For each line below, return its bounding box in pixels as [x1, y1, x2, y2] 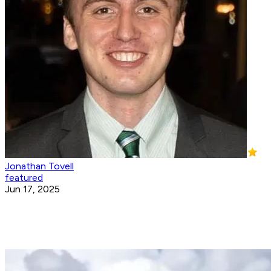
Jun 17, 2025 [5, 183, 60, 195]
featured [5, 172, 43, 184]
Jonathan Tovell [5, 160, 74, 172]
